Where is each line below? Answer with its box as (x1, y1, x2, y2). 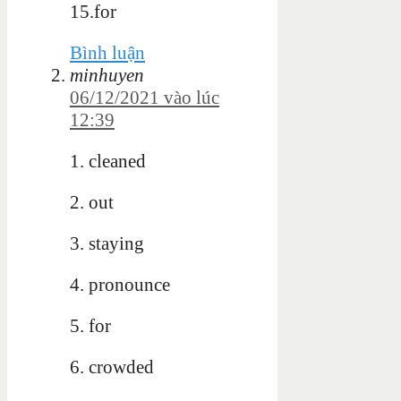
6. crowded (70, 355, 154, 378)
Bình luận (70, 41, 145, 64)
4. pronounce (70, 273, 170, 295)
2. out (70, 191, 114, 213)
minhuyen (70, 64, 144, 86)
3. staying (70, 232, 144, 254)
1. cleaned (70, 149, 146, 172)
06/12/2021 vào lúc (70, 86, 219, 108)
